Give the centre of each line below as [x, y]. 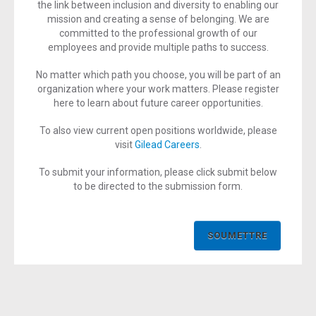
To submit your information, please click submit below [158, 172]
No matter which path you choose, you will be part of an [158, 75]
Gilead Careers [167, 145]
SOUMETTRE [237, 235]
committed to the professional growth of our [158, 33]
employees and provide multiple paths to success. [158, 47]
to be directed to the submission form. [158, 186]
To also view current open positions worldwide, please [158, 130]
